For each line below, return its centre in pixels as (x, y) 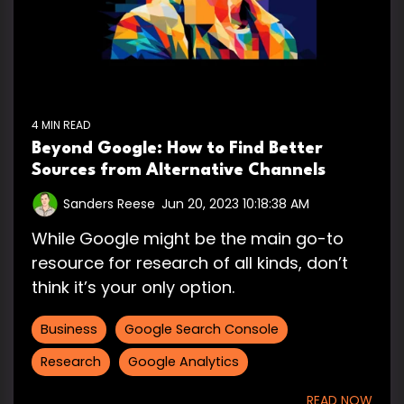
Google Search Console (202, 330)
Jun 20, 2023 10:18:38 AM (235, 204)
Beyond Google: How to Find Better (177, 149)
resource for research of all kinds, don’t (190, 263)
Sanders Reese (109, 204)
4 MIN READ (61, 125)
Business (69, 330)
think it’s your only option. (133, 288)
